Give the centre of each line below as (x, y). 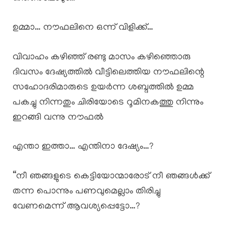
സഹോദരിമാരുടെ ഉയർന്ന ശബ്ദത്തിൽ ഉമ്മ (103, 87)
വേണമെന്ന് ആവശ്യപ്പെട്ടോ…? (76, 206)
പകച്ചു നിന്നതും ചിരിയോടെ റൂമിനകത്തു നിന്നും (108, 102)
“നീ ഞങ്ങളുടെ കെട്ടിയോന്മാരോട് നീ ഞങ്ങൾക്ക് (111, 176)
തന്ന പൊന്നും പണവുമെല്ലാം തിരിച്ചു (87, 191)
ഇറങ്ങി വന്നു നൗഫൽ (58, 118)
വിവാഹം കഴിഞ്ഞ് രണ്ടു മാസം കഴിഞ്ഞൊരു (102, 57)
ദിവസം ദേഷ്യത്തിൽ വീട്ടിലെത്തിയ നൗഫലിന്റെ (108, 72)
